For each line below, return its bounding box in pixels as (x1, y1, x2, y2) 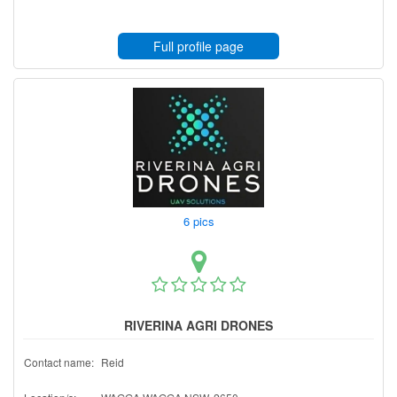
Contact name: (24, 354, 94, 370)
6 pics (179, 212, 222, 230)
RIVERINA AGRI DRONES (124, 315, 273, 334)
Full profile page (153, 36, 244, 55)
